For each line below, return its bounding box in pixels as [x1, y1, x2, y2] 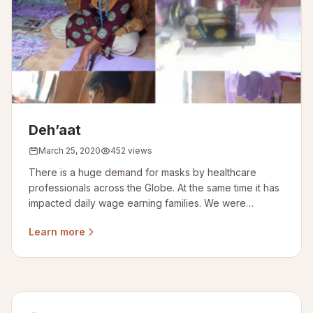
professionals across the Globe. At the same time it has [29, 182, 279, 194]
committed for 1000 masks [29, 212, 149, 224]
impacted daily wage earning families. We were [29, 197, 246, 209]
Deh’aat [29, 122, 81, 138]
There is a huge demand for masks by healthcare [29, 166, 256, 178]
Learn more [29, 226, 85, 238]
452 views [110, 145, 152, 156]
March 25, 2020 [38, 145, 101, 156]
